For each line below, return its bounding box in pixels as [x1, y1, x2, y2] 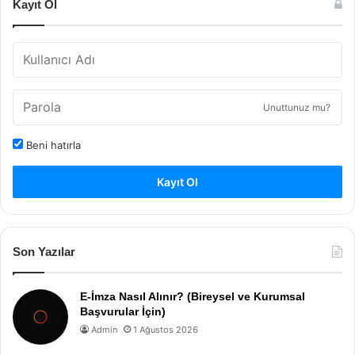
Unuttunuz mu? [263, 101, 330, 113]
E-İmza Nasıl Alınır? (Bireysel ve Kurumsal [80, 290, 305, 303]
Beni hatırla [23, 139, 81, 151]
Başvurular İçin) [80, 305, 166, 318]
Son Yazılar [13, 245, 75, 258]
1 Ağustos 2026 [133, 324, 198, 335]
